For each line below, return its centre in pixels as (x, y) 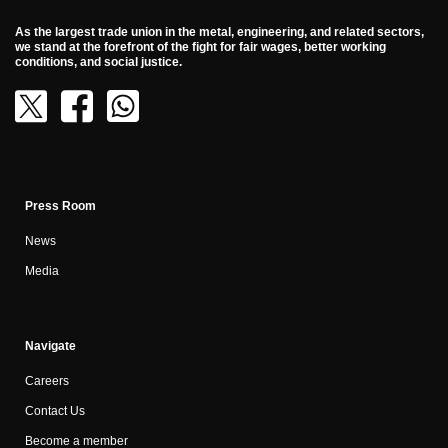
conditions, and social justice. (98, 61)
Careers (47, 380)
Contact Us (55, 410)
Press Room (60, 205)
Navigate (50, 345)
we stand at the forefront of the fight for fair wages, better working (200, 46)
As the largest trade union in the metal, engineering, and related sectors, (219, 31)
